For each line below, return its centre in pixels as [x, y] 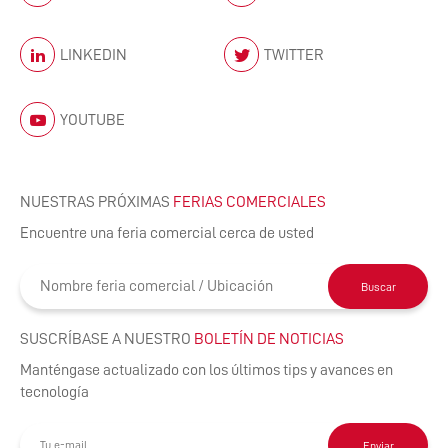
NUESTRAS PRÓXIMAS [96, 202]
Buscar [378, 286]
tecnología [54, 392]
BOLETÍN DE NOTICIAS [269, 339]
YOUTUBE [92, 119]
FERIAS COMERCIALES [249, 202]
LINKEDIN [93, 54]
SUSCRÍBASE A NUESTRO [107, 339]
